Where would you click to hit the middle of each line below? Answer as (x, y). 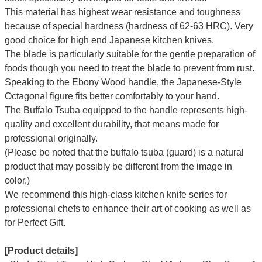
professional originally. (51, 139)
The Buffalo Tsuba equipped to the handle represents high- (126, 111)
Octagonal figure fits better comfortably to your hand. (112, 96)
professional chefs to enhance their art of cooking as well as (127, 209)
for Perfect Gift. (35, 223)
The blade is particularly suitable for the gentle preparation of (130, 54)
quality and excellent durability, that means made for (111, 125)
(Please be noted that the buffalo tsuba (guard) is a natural (124, 153)
